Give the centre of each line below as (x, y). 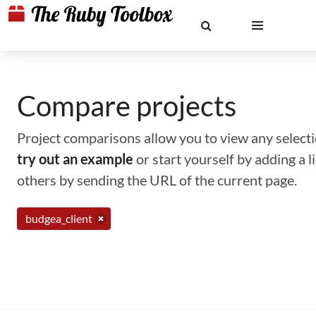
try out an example (75, 159)
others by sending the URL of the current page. (157, 180)
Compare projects (127, 106)
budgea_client (59, 218)
